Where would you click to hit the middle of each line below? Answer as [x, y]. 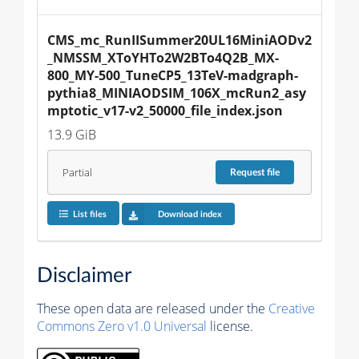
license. [230, 326]
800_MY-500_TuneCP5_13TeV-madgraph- [173, 76]
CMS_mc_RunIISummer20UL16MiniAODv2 [179, 40]
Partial [77, 172]
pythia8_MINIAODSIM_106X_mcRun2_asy [177, 93]
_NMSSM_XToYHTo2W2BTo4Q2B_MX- [163, 58]
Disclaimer [84, 275]
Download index [190, 214]
